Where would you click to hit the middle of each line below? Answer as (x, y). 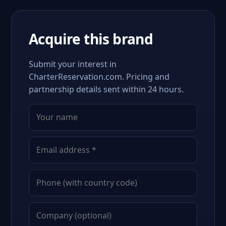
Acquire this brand (91, 39)
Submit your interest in (73, 64)
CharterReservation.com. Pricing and (99, 77)
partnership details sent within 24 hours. (106, 89)
